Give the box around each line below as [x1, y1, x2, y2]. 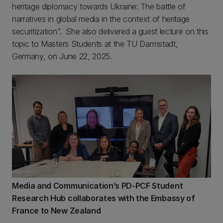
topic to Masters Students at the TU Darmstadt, [12, 38, 178, 49]
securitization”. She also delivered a [12, 26, 136, 36]
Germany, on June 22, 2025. [12, 51, 114, 61]
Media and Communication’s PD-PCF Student [12, 180, 183, 191]
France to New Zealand [12, 205, 101, 216]
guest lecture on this [138, 26, 209, 36]
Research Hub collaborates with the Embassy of [12, 193, 195, 203]
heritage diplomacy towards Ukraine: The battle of [12, 1, 186, 11]
